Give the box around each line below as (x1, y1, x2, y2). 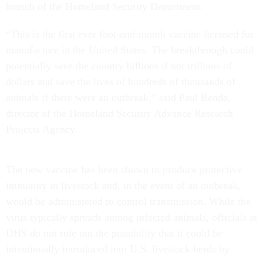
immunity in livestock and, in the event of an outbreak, (6, 180, 241, 191)
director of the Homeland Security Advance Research (6, 107, 233, 119)
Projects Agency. (6, 123, 77, 135)
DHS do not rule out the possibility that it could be (6, 227, 222, 239)
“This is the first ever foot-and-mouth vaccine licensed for (6, 28, 254, 40)
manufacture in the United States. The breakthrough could (6, 44, 254, 56)
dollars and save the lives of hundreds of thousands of (6, 76, 235, 87)
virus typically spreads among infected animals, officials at (6, 211, 257, 223)
